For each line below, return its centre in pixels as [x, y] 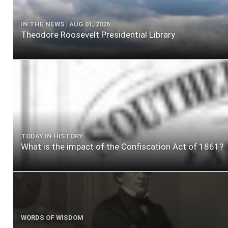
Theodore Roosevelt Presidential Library [98, 34]
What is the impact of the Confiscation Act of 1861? [122, 146]
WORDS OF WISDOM [52, 217]
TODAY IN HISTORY [52, 136]
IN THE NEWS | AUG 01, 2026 [65, 24]
